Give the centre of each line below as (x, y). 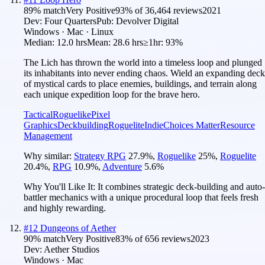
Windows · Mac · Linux (69, 31)
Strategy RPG (100, 156)
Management (48, 135)
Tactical (38, 114)
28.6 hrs (128, 42)
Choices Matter (192, 125)
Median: (40, 42)
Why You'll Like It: (61, 186)
